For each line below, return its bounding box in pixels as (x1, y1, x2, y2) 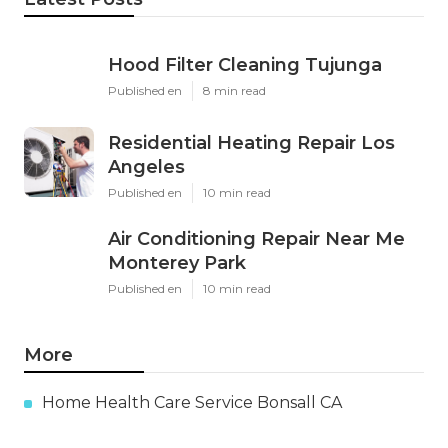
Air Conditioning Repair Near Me (108, 228, 405, 251)
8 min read (203, 83, 266, 99)
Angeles (108, 156, 185, 179)
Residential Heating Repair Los (108, 132, 395, 155)
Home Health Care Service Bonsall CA (42, 393, 342, 413)
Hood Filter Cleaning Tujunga (108, 54, 382, 77)
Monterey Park (108, 252, 246, 275)
